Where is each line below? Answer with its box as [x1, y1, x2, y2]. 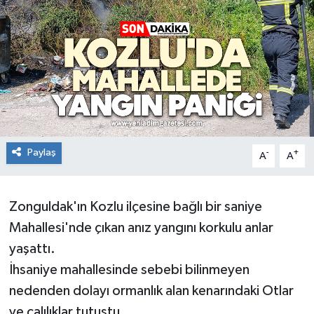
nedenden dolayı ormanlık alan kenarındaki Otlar [8, 284, 294, 299]
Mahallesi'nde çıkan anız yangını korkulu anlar [8, 221, 273, 235]
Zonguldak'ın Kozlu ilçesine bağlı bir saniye [8, 200, 262, 214]
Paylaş [27, 147, 56, 158]
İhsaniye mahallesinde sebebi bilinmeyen [8, 263, 250, 278]
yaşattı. [8, 242, 55, 257]
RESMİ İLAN [37, 19, 104, 31]
